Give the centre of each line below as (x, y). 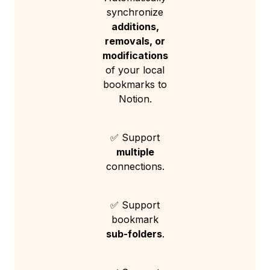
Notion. (135, 99)
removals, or (135, 41)
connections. (135, 167)
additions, (135, 27)
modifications (135, 56)
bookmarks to (135, 85)
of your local (135, 70)
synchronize (135, 12)
